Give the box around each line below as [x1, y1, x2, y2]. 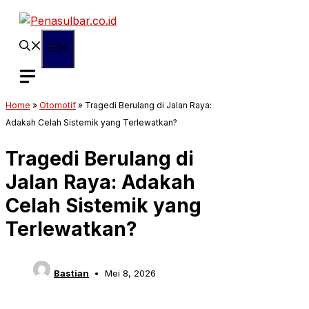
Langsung [5, 6, 56, 20]
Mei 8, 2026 [104, 268, 156, 279]
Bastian [54, 268, 89, 279]
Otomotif [39, 100, 76, 110]
